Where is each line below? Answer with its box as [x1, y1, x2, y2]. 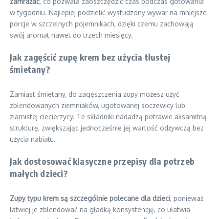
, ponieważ [170, 194, 203, 202]
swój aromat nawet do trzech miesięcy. [10, 31, 133, 39]
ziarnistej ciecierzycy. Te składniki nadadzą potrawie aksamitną [10, 112, 207, 121]
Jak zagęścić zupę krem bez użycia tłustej [10, 51, 171, 63]
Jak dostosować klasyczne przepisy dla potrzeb [10, 155, 195, 167]
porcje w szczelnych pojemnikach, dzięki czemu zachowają [10, 20, 194, 28]
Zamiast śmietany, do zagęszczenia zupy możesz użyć [10, 90, 179, 98]
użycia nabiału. [10, 135, 56, 143]
